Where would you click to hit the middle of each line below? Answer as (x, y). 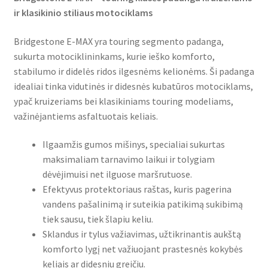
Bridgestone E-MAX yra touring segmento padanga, (118, 41)
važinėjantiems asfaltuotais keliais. (86, 116)
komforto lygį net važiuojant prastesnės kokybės (142, 249)
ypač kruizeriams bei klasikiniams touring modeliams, (123, 101)
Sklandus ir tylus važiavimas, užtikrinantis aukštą (141, 234)
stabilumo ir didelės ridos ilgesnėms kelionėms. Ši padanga (134, 71)
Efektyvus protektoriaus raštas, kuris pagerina (137, 189)
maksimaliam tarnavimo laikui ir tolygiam (128, 159)
